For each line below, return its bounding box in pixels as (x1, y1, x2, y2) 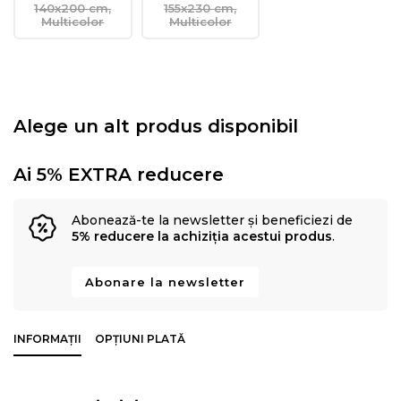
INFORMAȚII (13, 332, 81, 346)
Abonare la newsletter (85, 275, 245, 290)
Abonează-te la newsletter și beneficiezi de (72, 212, 353, 229)
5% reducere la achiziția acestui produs (72, 228, 332, 245)
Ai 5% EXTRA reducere (13, 164, 224, 186)
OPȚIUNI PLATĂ (95, 332, 185, 346)
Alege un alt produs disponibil (13, 115, 298, 138)
